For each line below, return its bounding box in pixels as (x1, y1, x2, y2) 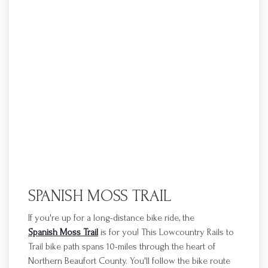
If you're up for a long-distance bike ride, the (28, 212, 194, 223)
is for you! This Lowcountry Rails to (98, 227, 234, 237)
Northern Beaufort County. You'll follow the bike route (28, 255, 230, 266)
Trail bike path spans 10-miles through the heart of (28, 241, 215, 252)
